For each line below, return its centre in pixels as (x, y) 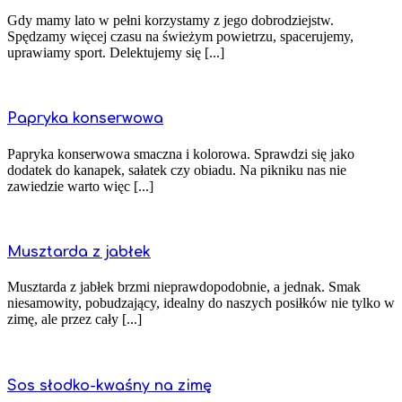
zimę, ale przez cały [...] (74, 319)
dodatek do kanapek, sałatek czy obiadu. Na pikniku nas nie (177, 170)
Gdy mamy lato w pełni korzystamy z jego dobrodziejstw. (170, 21)
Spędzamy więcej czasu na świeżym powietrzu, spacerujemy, (180, 37)
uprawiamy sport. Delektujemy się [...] (116, 53)
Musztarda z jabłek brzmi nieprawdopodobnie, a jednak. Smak (184, 287)
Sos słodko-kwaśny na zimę (109, 385)
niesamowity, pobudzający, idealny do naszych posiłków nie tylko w (201, 303)
